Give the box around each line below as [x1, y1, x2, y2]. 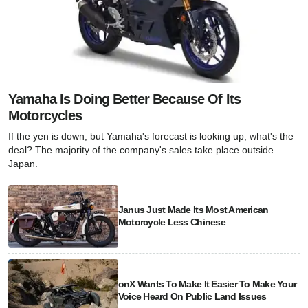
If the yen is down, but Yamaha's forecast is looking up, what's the [8, 131, 294, 142]
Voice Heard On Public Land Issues [118, 290, 267, 302]
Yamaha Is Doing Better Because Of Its [8, 91, 241, 107]
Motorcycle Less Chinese [118, 217, 225, 228]
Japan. [8, 158, 38, 170]
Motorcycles [8, 108, 82, 124]
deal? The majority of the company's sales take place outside [8, 144, 274, 156]
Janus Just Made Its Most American [118, 204, 269, 216]
